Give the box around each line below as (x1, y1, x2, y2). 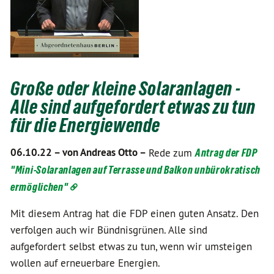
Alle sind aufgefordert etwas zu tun (10, 96, 256, 118)
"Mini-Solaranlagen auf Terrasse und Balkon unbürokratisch (10, 163, 261, 176)
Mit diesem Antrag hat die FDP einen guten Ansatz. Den (10, 207, 259, 220)
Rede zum (149, 146, 195, 160)
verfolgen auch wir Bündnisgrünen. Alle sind (10, 223, 207, 237)
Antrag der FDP (195, 146, 257, 159)
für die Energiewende (10, 114, 161, 136)
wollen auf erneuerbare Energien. (10, 256, 160, 270)
